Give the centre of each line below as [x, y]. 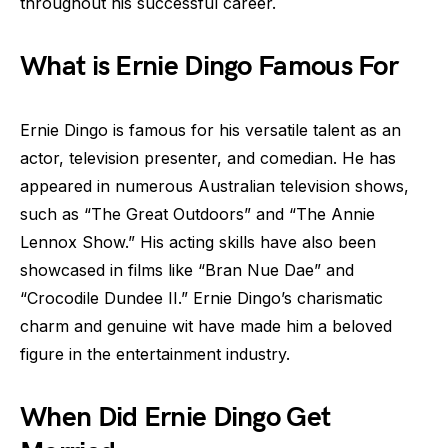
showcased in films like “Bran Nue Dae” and [187, 270]
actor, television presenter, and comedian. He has [208, 158]
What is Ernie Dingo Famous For [209, 66]
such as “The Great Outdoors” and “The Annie [197, 214]
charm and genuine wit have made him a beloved [206, 326]
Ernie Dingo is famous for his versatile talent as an [210, 130]
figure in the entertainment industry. [155, 354]
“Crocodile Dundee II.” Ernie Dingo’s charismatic [201, 298]
